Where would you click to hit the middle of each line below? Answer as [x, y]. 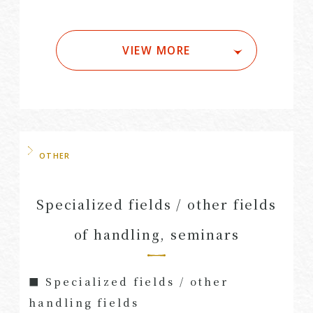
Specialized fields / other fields [156, 204]
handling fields [84, 303]
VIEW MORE [156, 50]
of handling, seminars [156, 234]
